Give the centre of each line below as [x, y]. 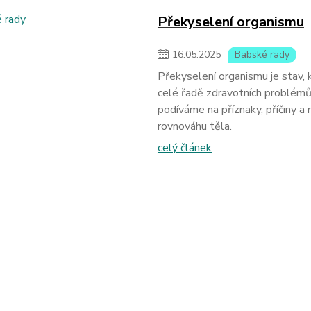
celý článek [184, 148]
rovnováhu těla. [194, 126]
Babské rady [262, 54]
